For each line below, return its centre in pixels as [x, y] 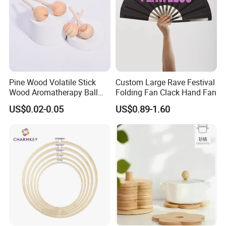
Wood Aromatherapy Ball [54, 92]
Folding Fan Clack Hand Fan [166, 92]
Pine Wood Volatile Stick [53, 82]
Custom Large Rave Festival [165, 82]
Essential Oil [31, 102]
